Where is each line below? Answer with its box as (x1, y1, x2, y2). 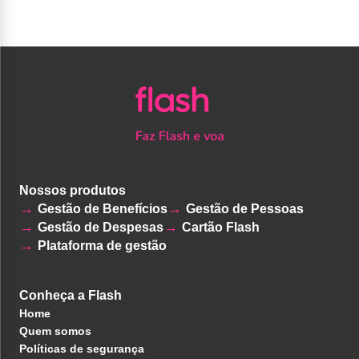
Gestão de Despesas (38, 220, 163, 234)
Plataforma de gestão (38, 238, 167, 252)
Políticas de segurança (19, 341, 144, 355)
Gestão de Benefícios (38, 201, 167, 216)
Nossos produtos (19, 183, 126, 197)
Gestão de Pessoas (186, 201, 304, 216)
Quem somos (19, 324, 91, 337)
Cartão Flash (182, 220, 260, 234)
